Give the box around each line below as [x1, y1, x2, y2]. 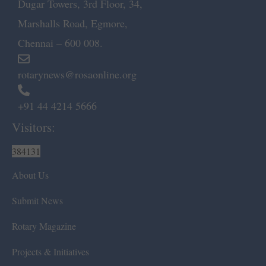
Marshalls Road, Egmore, [18, 15, 128, 30]
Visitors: [12, 118, 55, 135]
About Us [12, 168, 49, 181]
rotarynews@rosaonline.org [18, 66, 137, 81]
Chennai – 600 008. [18, 35, 103, 50]
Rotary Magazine [12, 219, 76, 232]
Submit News [12, 194, 63, 207]
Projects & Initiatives [12, 245, 89, 258]
